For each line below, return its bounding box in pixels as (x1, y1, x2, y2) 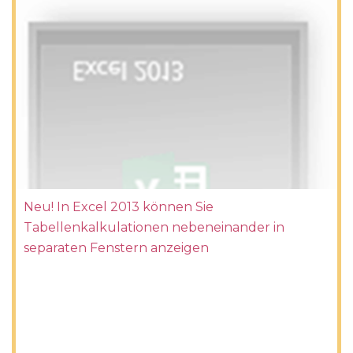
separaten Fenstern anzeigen (24, 240, 209, 255)
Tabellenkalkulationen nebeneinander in (24, 219, 284, 235)
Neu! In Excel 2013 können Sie (24, 199, 214, 214)
